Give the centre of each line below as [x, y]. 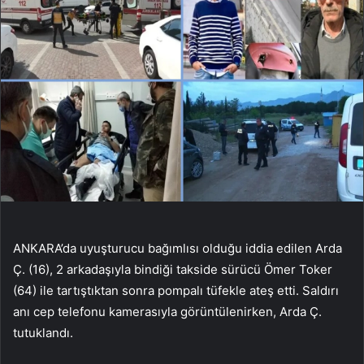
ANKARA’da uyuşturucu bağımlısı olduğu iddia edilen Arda [178, 248]
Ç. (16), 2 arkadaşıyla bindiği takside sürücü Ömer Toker [173, 269]
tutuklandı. [43, 332]
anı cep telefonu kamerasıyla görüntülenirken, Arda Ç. [167, 311]
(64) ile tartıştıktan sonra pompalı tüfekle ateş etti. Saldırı [176, 290]
